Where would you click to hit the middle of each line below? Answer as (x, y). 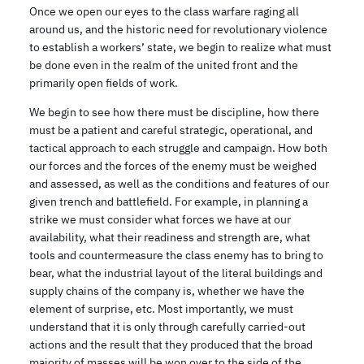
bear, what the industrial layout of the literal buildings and (176, 273)
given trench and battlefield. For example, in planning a (169, 201)
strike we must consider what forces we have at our (160, 219)
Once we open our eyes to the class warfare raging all (164, 12)
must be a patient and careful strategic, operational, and (171, 130)
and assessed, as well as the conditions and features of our (179, 183)
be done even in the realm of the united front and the (164, 65)
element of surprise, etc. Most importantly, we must (161, 308)
